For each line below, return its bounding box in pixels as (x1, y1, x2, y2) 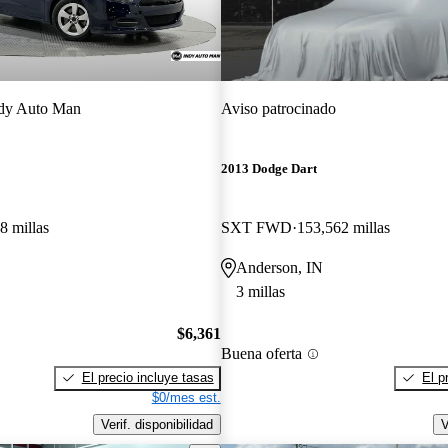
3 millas (235, 283, 285, 301)
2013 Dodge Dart (220, 161, 317, 177)
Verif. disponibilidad (100, 416, 213, 432)
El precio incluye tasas (81, 369, 214, 385)
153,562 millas (296, 219, 390, 237)
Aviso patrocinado (220, 99, 336, 117)
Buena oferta (220, 345, 302, 363)
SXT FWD (220, 219, 292, 237)
